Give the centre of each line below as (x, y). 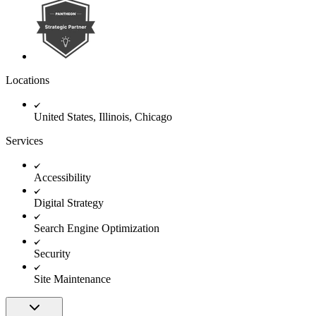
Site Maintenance (72, 279)
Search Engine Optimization (97, 228)
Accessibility (62, 177)
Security (52, 253)
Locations (28, 80)
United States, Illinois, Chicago (103, 116)
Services (24, 140)
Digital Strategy (69, 202)
